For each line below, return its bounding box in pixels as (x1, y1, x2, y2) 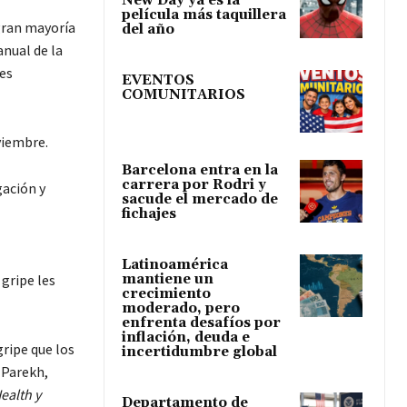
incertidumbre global (122, 342, 277, 361)
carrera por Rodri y (122, 175, 266, 194)
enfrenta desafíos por (122, 313, 281, 332)
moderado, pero (122, 299, 240, 317)
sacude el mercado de (122, 190, 278, 208)
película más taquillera (122, 6, 286, 24)
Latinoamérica (122, 255, 228, 273)
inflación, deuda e (122, 328, 250, 346)
